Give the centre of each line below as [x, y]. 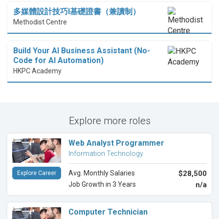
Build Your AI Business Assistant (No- [82, 51]
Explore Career [37, 173]
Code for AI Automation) [58, 61]
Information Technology [106, 154]
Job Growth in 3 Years [102, 185]
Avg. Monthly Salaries [102, 173]
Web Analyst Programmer [116, 143]
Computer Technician [108, 212]
